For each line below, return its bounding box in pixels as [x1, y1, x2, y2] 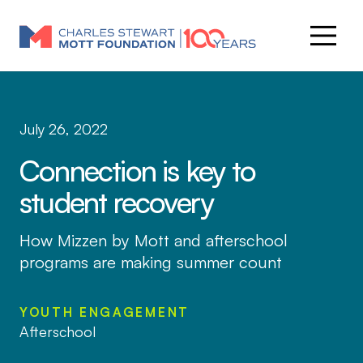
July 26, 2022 [19, 119, 108, 138]
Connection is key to [19, 152, 256, 189]
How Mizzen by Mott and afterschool [19, 229, 288, 251]
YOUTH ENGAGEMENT [19, 304, 190, 321]
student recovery [19, 183, 214, 220]
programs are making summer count [19, 251, 282, 273]
